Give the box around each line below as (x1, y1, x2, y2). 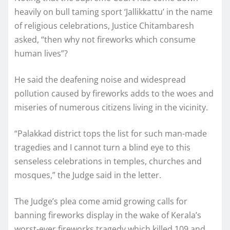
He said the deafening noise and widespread (14, 73, 186, 85)
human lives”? (14, 47, 68, 59)
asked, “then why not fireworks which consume (14, 33, 196, 45)
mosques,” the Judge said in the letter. (14, 169, 161, 181)
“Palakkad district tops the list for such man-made (14, 127, 207, 139)
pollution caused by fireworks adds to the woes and (14, 87, 214, 99)
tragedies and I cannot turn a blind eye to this (14, 141, 190, 153)
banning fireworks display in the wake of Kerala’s (14, 209, 201, 221)
